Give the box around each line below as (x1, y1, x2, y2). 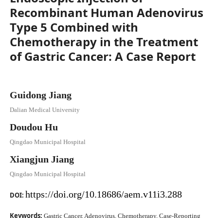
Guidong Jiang (10, 90, 72, 100)
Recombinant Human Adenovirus (10, 4, 203, 20)
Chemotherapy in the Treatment (10, 34, 198, 50)
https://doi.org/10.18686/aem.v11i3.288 (25, 189, 182, 200)
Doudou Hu (10, 122, 58, 132)
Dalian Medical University (10, 106, 80, 113)
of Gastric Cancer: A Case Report (10, 48, 196, 64)
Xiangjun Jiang (10, 154, 74, 164)
